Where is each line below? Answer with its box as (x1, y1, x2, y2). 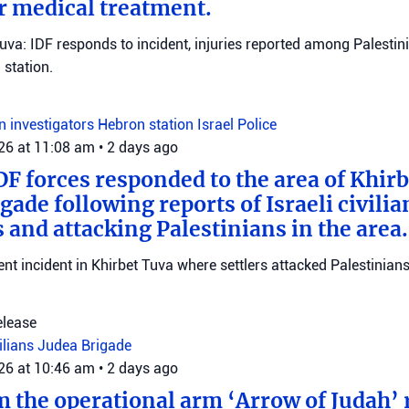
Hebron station (98, 115, 197, 133)
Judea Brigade (37, 336, 131, 354)
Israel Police (197, 115, 277, 133)
